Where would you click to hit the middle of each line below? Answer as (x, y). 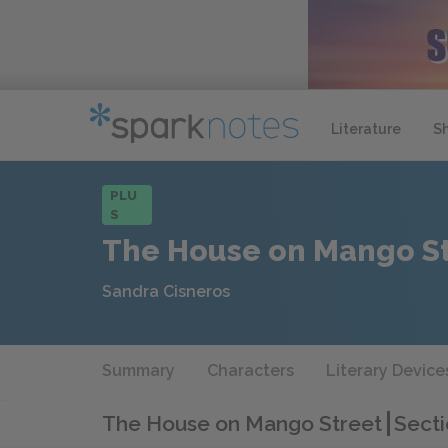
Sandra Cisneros (166, 291)
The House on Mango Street (244, 423)
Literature (366, 128)
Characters (250, 370)
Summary (138, 370)
